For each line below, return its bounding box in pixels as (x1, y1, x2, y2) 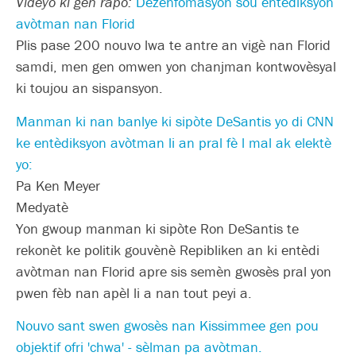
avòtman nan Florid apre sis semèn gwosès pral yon (16, 261, 331, 281)
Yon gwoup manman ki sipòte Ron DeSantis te (16, 219, 299, 238)
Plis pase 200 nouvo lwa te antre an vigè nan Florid (16, 36, 331, 55)
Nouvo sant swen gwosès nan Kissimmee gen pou (16, 316, 319, 335)
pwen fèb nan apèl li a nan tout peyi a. (16, 283, 252, 302)
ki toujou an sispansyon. (16, 79, 163, 98)
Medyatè (16, 197, 68, 216)
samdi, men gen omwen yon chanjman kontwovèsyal (16, 57, 336, 76)
